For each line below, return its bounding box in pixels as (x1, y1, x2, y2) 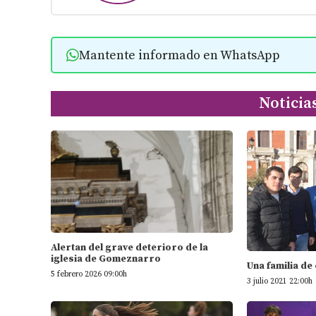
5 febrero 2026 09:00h (51, 269, 127, 280)
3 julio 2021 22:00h (247, 276, 313, 287)
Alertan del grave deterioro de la (51, 241, 208, 255)
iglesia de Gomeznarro (51, 253, 161, 266)
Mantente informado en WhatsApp (78, 47, 280, 63)
